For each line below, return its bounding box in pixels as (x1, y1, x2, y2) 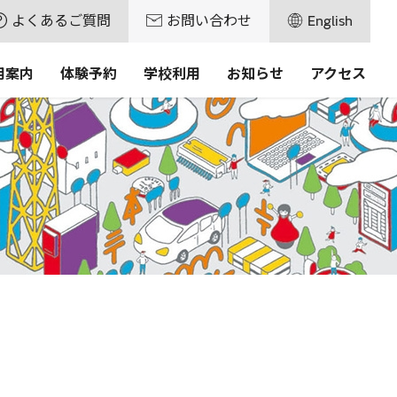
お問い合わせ (167, 12, 252, 30)
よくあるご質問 (12, 12, 111, 30)
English (307, 12, 353, 30)
